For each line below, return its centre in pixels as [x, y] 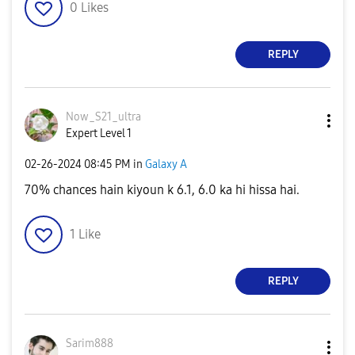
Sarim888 [90, 343]
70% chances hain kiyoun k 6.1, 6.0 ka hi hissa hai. [162, 189]
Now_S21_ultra [103, 116]
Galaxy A [166, 164]
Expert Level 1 [99, 133]
